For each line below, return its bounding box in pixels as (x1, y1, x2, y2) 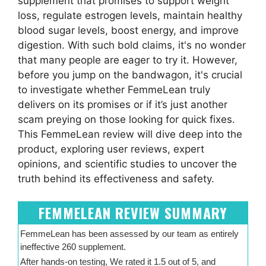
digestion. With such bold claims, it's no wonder (18, 39, 246, 51)
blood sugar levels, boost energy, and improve (18, 24, 239, 36)
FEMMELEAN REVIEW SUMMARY (39, 201, 227, 223)
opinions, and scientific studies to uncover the (18, 157, 237, 170)
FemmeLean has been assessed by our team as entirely (20, 229, 239, 239)
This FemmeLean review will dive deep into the (18, 128, 242, 140)
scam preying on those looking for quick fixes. (18, 113, 235, 125)
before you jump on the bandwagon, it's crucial (18, 68, 242, 81)
